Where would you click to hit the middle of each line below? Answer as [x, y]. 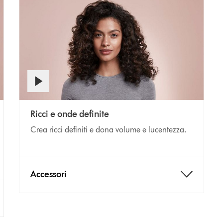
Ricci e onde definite [70, 114]
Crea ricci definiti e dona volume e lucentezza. [109, 129]
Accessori [49, 174]
